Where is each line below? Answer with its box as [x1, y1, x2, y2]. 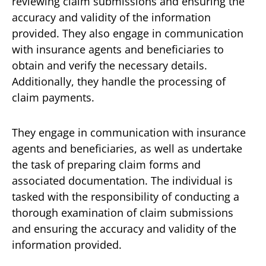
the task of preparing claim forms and [12, 157, 201, 172]
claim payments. [12, 90, 94, 104]
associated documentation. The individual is [12, 173, 233, 188]
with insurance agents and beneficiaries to [12, 42, 224, 56]
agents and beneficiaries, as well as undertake [12, 141, 242, 156]
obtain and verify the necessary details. [12, 58, 207, 72]
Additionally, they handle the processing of [12, 74, 226, 88]
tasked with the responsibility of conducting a [12, 189, 239, 204]
